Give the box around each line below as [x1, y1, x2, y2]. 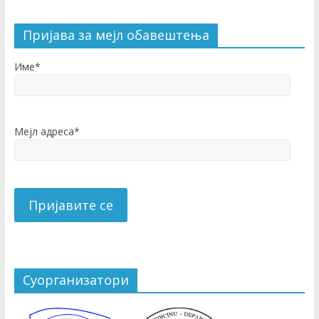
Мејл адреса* [14, 124, 80, 138]
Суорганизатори [22, 271, 129, 289]
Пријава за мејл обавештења [22, 26, 209, 44]
